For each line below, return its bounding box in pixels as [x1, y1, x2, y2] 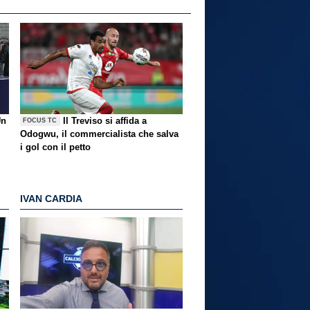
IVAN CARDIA [20, 193, 82, 205]
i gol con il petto [20, 141, 91, 152]
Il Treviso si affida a [63, 115, 147, 126]
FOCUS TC [23, 117, 57, 125]
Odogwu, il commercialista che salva [20, 128, 179, 139]
